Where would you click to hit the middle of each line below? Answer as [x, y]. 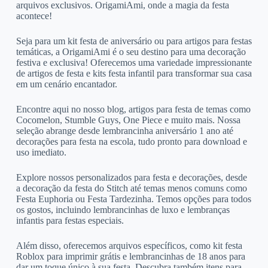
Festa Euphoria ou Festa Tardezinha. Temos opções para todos [133, 199]
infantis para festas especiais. [70, 220]
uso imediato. [41, 152]
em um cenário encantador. [66, 84]
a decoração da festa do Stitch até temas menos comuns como [131, 188]
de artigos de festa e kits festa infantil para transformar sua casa [134, 73]
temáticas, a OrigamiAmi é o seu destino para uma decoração [131, 51]
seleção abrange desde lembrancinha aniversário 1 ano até [124, 130]
